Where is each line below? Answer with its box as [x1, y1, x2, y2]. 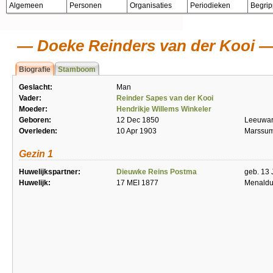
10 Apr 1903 [116, 127, 157, 135]
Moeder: [19, 105, 48, 113]
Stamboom [58, 65, 96, 74]
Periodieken [190, 1, 230, 10]
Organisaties [130, 1, 172, 10]
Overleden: [19, 127, 57, 135]
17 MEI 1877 [116, 179, 158, 187]
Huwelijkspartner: [19, 168, 80, 176]
